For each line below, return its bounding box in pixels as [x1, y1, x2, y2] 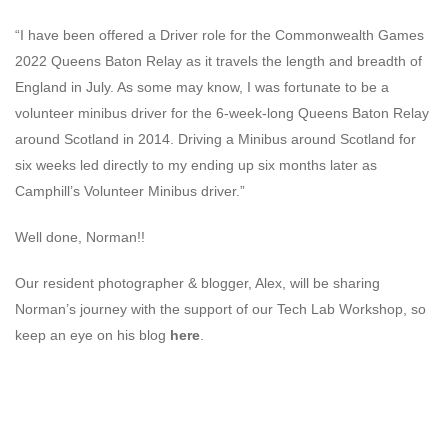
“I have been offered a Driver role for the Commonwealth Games [15, 27, 424, 44]
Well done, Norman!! [15, 229, 145, 246]
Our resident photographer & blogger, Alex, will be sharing [15, 275, 380, 292]
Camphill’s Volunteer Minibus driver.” [15, 183, 245, 200]
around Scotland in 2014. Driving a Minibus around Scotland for [15, 131, 416, 148]
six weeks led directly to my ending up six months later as [15, 157, 377, 174]
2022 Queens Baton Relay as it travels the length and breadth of [15, 53, 422, 70]
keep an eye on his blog [15, 327, 170, 344]
